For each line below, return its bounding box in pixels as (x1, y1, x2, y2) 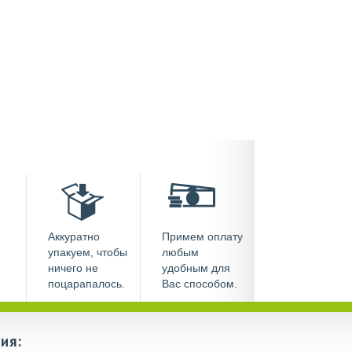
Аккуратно (48, 230, 100, 243)
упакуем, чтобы (48, 246, 127, 258)
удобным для (162, 262, 230, 274)
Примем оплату (162, 230, 243, 243)
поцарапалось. (48, 277, 125, 290)
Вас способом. (162, 277, 237, 290)
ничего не (48, 262, 98, 274)
